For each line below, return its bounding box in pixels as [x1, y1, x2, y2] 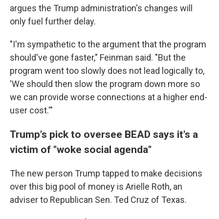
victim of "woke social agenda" [10, 143, 152, 155]
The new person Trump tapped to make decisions [10, 168, 202, 178]
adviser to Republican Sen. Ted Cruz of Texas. [10, 195, 187, 205]
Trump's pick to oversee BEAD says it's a [10, 128, 198, 140]
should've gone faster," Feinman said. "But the [10, 52, 186, 63]
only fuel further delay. [10, 16, 96, 26]
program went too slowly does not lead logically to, [10, 66, 204, 76]
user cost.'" [10, 105, 53, 115]
